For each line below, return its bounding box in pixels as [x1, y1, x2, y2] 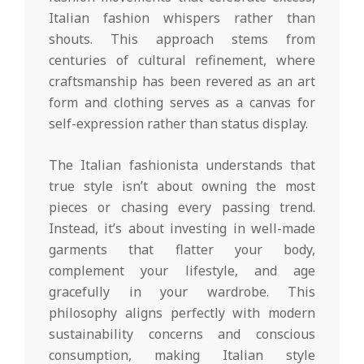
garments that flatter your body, [49, 240, 315, 259]
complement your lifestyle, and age [49, 262, 315, 280]
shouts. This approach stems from [49, 30, 315, 49]
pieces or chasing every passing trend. [49, 198, 315, 217]
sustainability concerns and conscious [49, 325, 315, 344]
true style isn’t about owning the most [49, 177, 315, 196]
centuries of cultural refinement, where [49, 51, 315, 70]
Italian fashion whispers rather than [49, 9, 315, 28]
